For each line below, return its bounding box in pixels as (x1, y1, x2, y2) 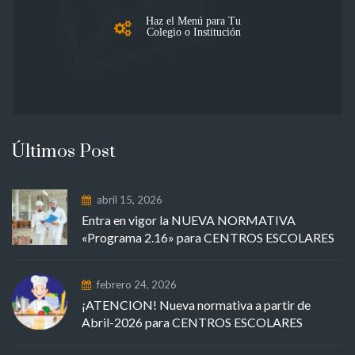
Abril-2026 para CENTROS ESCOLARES (82, 314, 303, 330)
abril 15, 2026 (97, 193, 162, 206)
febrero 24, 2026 (97, 277, 177, 291)
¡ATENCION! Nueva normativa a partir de (82, 296, 311, 312)
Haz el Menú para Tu (146, 14, 241, 26)
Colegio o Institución (146, 25, 241, 37)
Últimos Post (12, 139, 116, 163)
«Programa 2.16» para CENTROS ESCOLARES (82, 229, 334, 245)
